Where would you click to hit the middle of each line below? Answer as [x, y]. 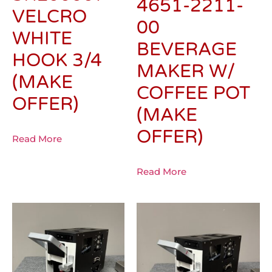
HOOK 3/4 [57, 61]
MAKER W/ [186, 72]
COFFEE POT [193, 93]
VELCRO [49, 17]
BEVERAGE [187, 50]
